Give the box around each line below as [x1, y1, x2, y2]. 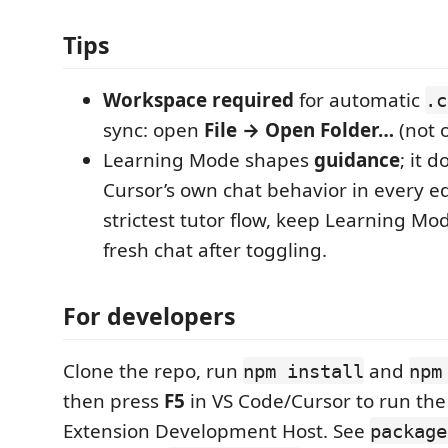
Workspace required [103, 87, 294, 113]
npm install [243, 359, 364, 382]
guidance [314, 147, 400, 173]
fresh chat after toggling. [103, 237, 327, 263]
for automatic [294, 87, 425, 113]
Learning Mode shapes [103, 147, 314, 173]
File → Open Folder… [204, 117, 394, 143]
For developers [63, 299, 236, 332]
